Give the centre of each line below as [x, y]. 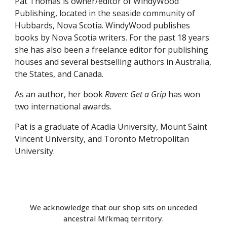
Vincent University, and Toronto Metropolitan [102, 139]
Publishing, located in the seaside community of [105, 13]
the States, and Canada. [60, 74]
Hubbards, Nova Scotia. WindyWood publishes [103, 25]
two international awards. [63, 106]
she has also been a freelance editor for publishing [112, 49]
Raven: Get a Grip [137, 94]
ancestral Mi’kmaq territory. [113, 218]
